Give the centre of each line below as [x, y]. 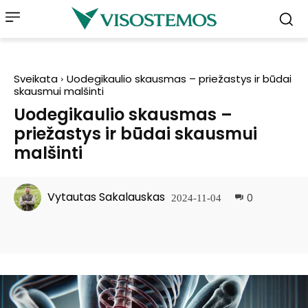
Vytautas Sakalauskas [106, 197]
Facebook [65, 232]
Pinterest [151, 232]
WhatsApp [241, 232]
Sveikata [36, 79]
